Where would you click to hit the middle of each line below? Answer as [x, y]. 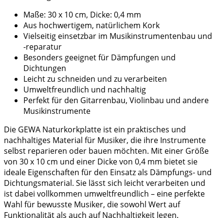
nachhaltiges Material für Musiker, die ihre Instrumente [105, 140]
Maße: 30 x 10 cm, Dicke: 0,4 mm [82, 15]
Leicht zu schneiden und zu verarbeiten [95, 79]
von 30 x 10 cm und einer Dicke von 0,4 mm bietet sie [101, 162]
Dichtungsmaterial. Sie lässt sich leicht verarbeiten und [105, 183]
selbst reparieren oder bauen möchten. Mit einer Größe [106, 151]
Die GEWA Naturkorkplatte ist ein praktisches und [95, 130]
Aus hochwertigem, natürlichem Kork [91, 26]
